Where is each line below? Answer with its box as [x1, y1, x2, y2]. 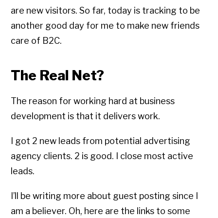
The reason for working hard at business [11, 96, 175, 107]
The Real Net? [11, 67, 105, 84]
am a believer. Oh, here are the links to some [11, 206, 191, 217]
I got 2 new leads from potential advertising [11, 136, 191, 146]
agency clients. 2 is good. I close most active [11, 151, 194, 162]
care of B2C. [11, 36, 62, 46]
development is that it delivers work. [11, 111, 161, 122]
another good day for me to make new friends [11, 20, 200, 31]
